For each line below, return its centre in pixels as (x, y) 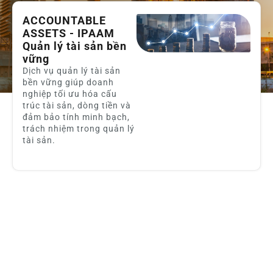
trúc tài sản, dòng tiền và (77, 106)
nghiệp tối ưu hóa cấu (70, 94)
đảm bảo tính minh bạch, (76, 117)
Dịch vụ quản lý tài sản (72, 71)
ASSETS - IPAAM (69, 34)
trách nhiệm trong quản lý (79, 129)
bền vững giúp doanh (68, 83)
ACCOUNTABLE (64, 21)
